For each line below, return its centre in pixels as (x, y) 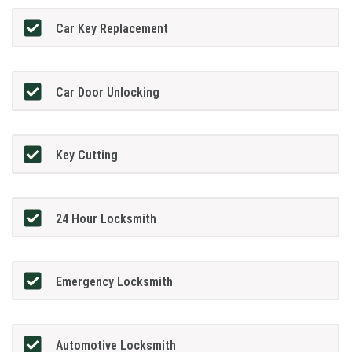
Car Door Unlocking (108, 92)
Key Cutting (87, 156)
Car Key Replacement (112, 29)
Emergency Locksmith (115, 282)
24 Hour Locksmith (106, 218)
